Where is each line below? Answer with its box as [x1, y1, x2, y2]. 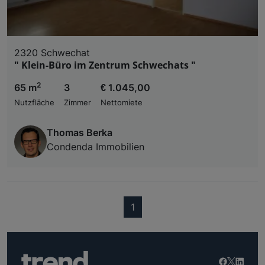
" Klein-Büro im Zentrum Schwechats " [14, 58, 196, 72]
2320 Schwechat [14, 46, 90, 59]
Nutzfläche [14, 98, 54, 107]
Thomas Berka [47, 126, 112, 138]
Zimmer [64, 98, 91, 107]
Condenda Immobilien [47, 140, 144, 153]
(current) [134, 200, 173, 212]
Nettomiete [101, 98, 143, 107]
